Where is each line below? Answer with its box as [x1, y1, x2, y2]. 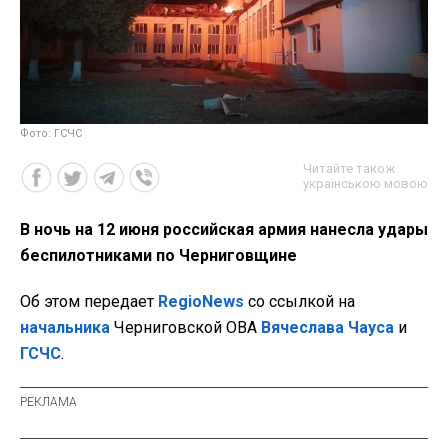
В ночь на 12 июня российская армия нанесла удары [20, 219, 428, 239]
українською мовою [303, 175, 428, 191]
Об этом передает [20, 291, 158, 311]
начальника [20, 317, 110, 337]
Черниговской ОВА [110, 317, 261, 337]
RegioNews [158, 291, 244, 311]
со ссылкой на [244, 291, 355, 311]
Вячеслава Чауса [261, 317, 394, 337]
